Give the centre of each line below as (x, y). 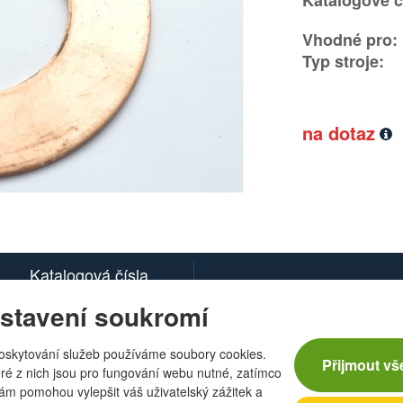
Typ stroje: (344, 61)
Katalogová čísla (89, 274)
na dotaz (339, 133)
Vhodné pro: (350, 40)
